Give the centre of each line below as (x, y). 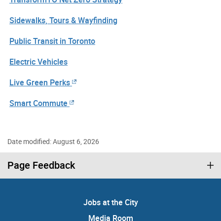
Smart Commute (38, 103)
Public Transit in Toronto (52, 41)
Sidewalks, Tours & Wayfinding (63, 20)
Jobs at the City (110, 203)
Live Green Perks (40, 83)
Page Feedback (41, 165)
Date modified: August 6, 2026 (53, 142)
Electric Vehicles (38, 62)
